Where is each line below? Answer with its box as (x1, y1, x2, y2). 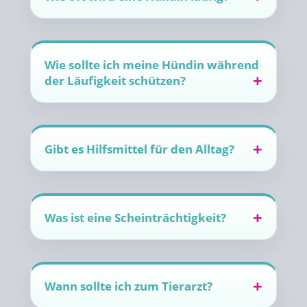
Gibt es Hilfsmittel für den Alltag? (45, 141, 234, 157)
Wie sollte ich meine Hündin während (45, 57, 259, 73)
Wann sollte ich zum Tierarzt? (45, 278, 212, 294)
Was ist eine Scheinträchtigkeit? (45, 210, 226, 225)
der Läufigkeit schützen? (45, 73, 186, 88)
